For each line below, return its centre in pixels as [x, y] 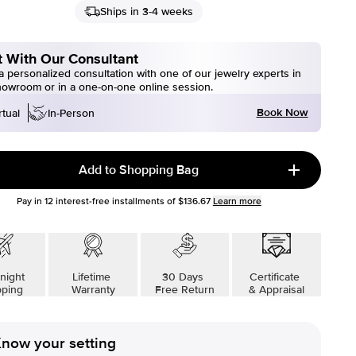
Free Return [184, 290]
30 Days [185, 277]
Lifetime [93, 277]
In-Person [71, 113]
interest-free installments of [114, 201]
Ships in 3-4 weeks [147, 12]
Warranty [93, 290]
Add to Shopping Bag [139, 170]
